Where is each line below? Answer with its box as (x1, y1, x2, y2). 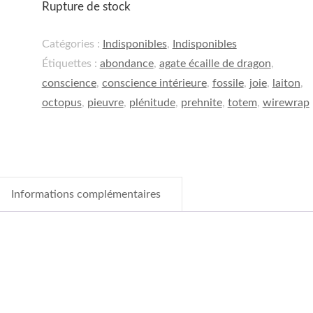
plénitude (129, 97, 175, 109)
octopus (41, 97, 82, 109)
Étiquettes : (41, 58, 100, 70)
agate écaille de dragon (159, 58, 271, 70)
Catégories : (41, 38, 103, 50)
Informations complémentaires (11, 188, 161, 200)
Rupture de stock (41, 1, 131, 13)
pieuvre (87, 97, 124, 109)
